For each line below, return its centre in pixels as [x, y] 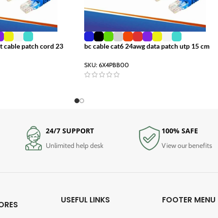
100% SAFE [180, 130]
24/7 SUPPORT [70, 130]
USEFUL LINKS [86, 200]
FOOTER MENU [189, 200]
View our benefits [187, 145]
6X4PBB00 [114, 65]
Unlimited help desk [74, 145]
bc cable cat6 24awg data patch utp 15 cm [147, 46]
